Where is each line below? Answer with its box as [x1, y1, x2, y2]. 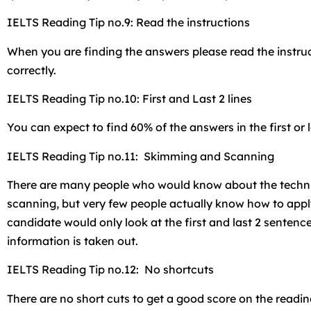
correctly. [7, 62, 56, 77]
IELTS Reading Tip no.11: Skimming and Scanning [7, 149, 274, 163]
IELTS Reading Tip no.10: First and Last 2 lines [7, 91, 252, 106]
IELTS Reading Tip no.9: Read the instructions [7, 15, 250, 30]
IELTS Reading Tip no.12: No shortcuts [7, 262, 214, 277]
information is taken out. [7, 234, 138, 249]
